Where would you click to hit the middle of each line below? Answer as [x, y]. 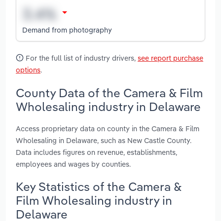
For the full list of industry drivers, [81, 58]
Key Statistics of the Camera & [99, 186]
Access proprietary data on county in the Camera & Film [108, 128]
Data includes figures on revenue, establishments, [96, 152]
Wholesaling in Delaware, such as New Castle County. [104, 140]
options [28, 70]
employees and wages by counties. [73, 164]
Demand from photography [67, 30]
